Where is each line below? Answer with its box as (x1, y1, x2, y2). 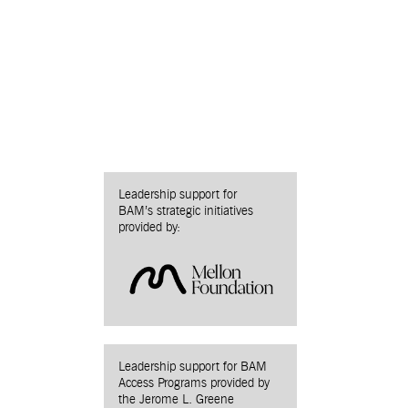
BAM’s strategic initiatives (118, 204, 253, 218)
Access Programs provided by (118, 376, 270, 390)
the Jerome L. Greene (118, 393, 234, 406)
